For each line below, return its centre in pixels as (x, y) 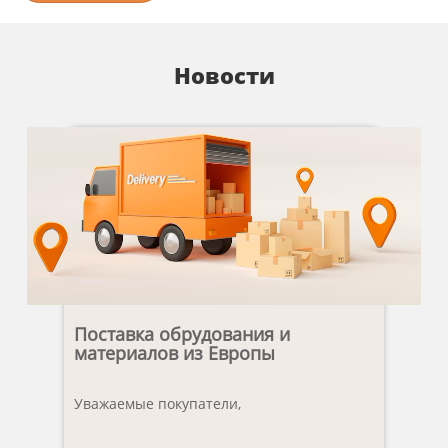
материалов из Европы (174, 352)
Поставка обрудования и (182, 333)
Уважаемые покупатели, (159, 403)
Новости (224, 74)
